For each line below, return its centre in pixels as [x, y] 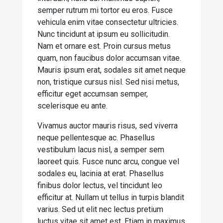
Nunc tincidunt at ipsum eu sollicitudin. [104, 34]
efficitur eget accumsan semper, [93, 94]
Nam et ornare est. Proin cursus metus [104, 46]
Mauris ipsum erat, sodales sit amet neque [111, 70]
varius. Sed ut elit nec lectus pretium [100, 209]
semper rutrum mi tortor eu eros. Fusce [105, 10]
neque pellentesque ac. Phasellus [96, 138]
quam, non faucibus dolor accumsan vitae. [109, 58]
